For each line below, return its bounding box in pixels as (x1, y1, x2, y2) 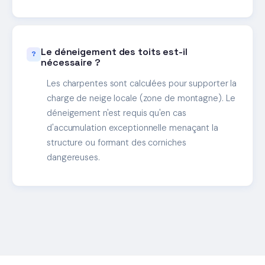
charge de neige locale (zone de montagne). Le (47, 92, 235, 105)
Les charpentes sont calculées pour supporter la (47, 77, 237, 90)
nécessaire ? (41, 56, 101, 69)
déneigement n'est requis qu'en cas (47, 107, 186, 119)
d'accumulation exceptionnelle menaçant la (47, 122, 218, 134)
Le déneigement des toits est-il (41, 45, 188, 58)
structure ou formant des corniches (47, 137, 186, 149)
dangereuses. (47, 151, 100, 164)
